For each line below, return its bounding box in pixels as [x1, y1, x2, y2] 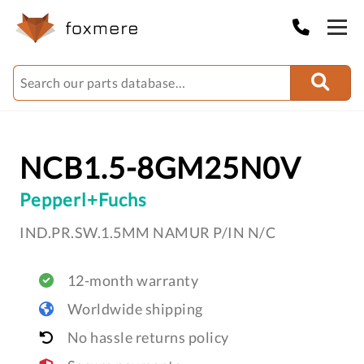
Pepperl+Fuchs [19, 188, 147, 210]
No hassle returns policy [67, 328, 229, 346]
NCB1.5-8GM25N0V [19, 149, 301, 185]
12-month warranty [67, 271, 198, 289]
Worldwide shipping [67, 300, 203, 318]
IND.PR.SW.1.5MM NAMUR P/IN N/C [19, 223, 275, 241]
